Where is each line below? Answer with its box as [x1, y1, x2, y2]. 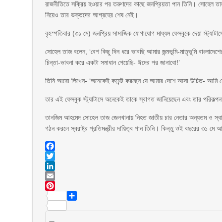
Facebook [45, 152, 77, 160]
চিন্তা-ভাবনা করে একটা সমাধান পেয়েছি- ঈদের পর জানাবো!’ [45, 58, 180, 66]
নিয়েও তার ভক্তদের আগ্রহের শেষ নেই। [45, 11, 139, 19]
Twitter [45, 162, 66, 170]
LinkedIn [45, 172, 72, 180]
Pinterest [67, 192, 95, 200]
